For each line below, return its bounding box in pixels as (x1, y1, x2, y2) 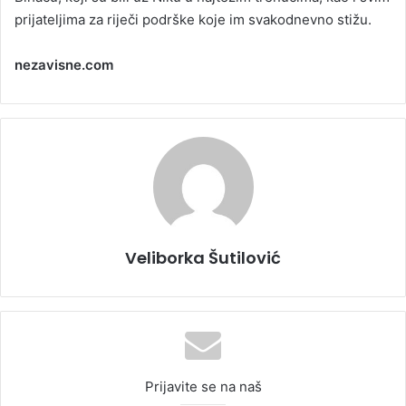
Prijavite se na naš (144, 378, 262, 396)
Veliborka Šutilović (125, 246, 281, 270)
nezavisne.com (14, 56, 113, 74)
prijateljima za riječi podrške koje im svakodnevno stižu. (14, 11, 372, 29)
